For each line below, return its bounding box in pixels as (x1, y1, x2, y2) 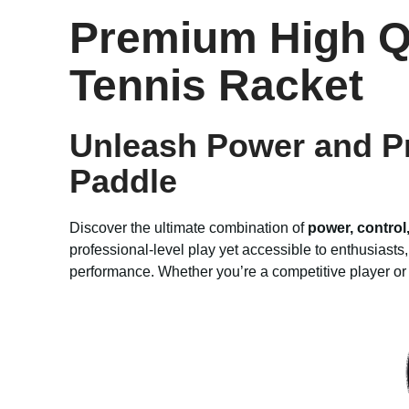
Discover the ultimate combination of (69, 220, 308, 236)
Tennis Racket (69, 61, 363, 110)
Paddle (69, 163, 177, 200)
